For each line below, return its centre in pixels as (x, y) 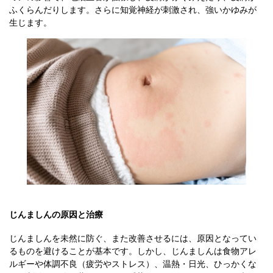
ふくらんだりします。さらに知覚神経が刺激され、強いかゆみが (133, 10)
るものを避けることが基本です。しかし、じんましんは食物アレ (133, 251)
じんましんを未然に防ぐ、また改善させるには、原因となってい (133, 238)
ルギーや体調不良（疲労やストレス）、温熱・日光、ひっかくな (133, 264)
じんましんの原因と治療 (56, 214)
